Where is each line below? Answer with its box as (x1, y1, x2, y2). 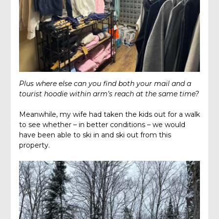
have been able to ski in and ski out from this (19, 131, 171, 140)
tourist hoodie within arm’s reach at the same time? (19, 89, 199, 99)
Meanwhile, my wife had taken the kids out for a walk (19, 110, 200, 119)
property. (19, 141, 50, 150)
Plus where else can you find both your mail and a (19, 79, 191, 88)
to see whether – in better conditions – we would (19, 120, 185, 130)
